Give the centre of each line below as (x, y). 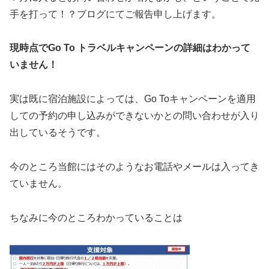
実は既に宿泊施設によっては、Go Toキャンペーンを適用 (133, 99)
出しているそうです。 (58, 133)
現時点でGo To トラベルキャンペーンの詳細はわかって (130, 48)
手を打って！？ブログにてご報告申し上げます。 (115, 14)
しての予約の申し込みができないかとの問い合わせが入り (134, 116)
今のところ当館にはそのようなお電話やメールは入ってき (134, 166)
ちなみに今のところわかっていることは (96, 217)
